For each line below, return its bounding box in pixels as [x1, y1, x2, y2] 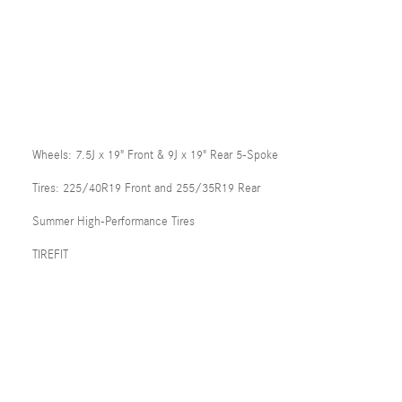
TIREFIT [32, 248, 68, 262]
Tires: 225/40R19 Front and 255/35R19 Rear [32, 181, 260, 196]
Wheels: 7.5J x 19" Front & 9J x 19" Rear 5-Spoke [32, 148, 278, 162]
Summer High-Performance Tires [32, 214, 195, 229]
